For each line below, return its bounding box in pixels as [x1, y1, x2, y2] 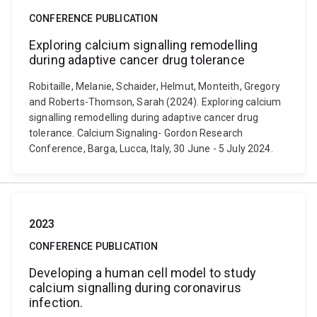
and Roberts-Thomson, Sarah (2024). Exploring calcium [29, 96, 282, 108]
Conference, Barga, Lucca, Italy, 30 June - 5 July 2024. [29, 143, 273, 154]
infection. [29, 295, 83, 310]
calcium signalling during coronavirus [29, 280, 241, 295]
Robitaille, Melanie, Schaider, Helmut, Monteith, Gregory [29, 81, 280, 92]
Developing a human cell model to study [29, 265, 257, 280]
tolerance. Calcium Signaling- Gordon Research [29, 127, 243, 139]
